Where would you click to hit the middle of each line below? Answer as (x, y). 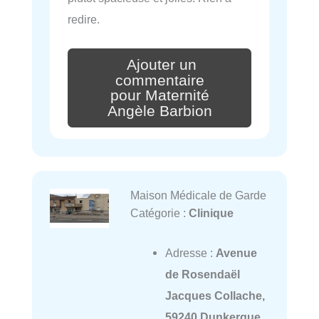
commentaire (159, 80)
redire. (84, 19)
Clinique (211, 213)
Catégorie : (159, 213)
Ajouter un (162, 64)
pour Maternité (159, 96)
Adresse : (190, 253)
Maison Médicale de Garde (198, 195)
